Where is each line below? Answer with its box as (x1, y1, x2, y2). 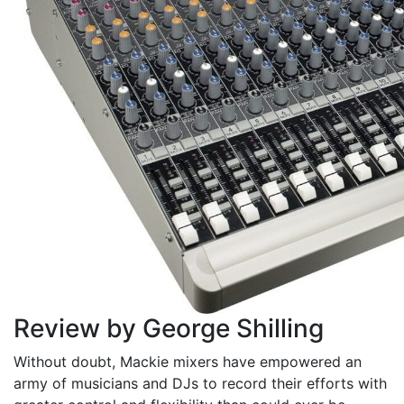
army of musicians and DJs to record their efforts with (14, 374, 387, 393)
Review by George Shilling (14, 313, 324, 344)
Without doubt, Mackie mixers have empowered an (14, 353, 362, 372)
